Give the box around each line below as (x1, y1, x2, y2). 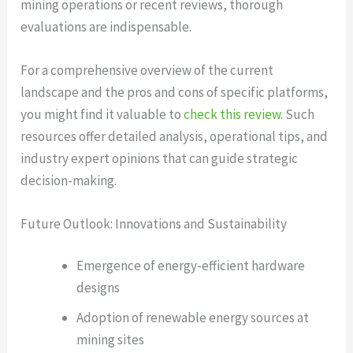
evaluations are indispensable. (20, 17, 192, 35)
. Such (281, 105, 315, 123)
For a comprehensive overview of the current (20, 61, 274, 79)
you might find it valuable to (20, 105, 184, 123)
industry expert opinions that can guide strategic (20, 149, 299, 167)
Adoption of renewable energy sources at (76, 309, 310, 327)
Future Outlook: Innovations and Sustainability (20, 214, 288, 232)
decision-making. (20, 171, 117, 189)
